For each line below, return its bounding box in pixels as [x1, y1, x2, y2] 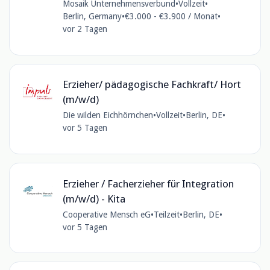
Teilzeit [153, 209, 180, 219]
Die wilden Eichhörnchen [62, 110, 153, 121]
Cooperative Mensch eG [62, 209, 151, 219]
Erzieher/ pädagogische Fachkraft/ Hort [62, 78, 241, 91]
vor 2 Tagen [62, 24, 107, 34]
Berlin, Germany [62, 11, 122, 22]
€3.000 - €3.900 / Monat [124, 11, 218, 22]
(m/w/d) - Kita [62, 192, 125, 205]
